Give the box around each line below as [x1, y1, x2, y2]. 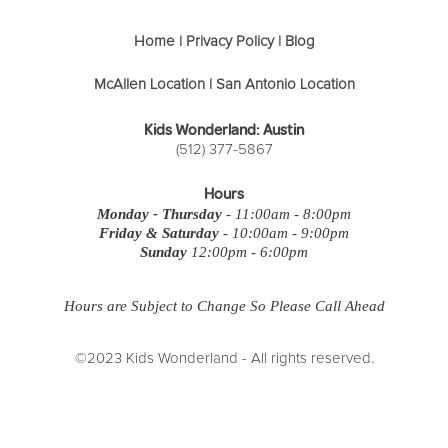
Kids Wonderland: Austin [144, 120, 304, 140]
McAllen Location [93, 77, 205, 93]
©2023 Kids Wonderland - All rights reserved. [74, 351, 374, 367]
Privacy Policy [185, 33, 274, 49]
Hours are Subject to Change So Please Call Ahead [63, 297, 385, 314]
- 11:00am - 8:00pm [226, 206, 351, 223]
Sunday [140, 244, 187, 261]
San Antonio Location [215, 77, 355, 93]
